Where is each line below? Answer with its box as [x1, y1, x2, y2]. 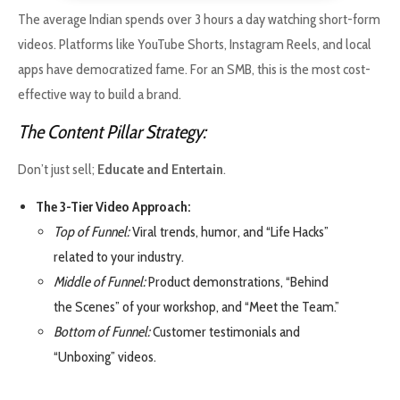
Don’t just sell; [18, 160, 97, 178]
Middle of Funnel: [54, 273, 146, 291]
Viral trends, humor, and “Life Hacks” [129, 223, 329, 241]
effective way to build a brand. [18, 86, 181, 104]
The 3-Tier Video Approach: [36, 198, 191, 216]
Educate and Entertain [97, 160, 223, 178]
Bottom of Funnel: [54, 323, 150, 341]
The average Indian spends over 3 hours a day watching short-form [18, 11, 380, 29]
